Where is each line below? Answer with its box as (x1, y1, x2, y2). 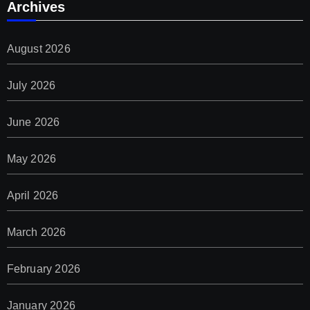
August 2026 (6, 43, 71, 55)
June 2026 (6, 116, 60, 129)
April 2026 (6, 190, 59, 202)
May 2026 (6, 153, 57, 165)
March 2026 (6, 226, 66, 239)
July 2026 (6, 80, 56, 92)
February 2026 (6, 263, 81, 275)
